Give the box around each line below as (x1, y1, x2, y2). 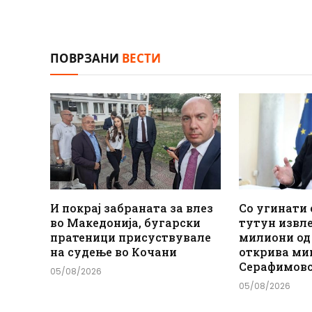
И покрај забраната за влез (50, 200, 213, 215)
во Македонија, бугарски (50, 214, 201, 230)
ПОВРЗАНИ (50, 49, 122, 67)
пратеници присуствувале (50, 229, 211, 244)
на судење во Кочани (50, 244, 177, 259)
